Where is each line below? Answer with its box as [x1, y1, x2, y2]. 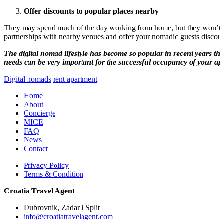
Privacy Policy [24, 161, 69, 170]
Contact [24, 144, 48, 153]
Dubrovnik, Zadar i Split [24, 203, 100, 212]
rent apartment [53, 75, 97, 83]
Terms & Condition [24, 170, 83, 179]
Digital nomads [4, 75, 51, 83]
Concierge [24, 109, 55, 118]
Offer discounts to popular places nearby [24, 7, 159, 16]
